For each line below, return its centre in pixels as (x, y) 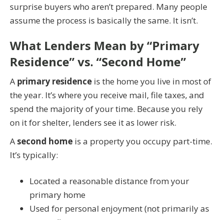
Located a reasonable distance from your (109, 181)
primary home (57, 195)
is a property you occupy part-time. (142, 141)
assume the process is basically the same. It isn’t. (104, 20)
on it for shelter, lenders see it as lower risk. (93, 122)
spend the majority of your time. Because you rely (106, 109)
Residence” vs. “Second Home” (98, 61)
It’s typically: (34, 155)
